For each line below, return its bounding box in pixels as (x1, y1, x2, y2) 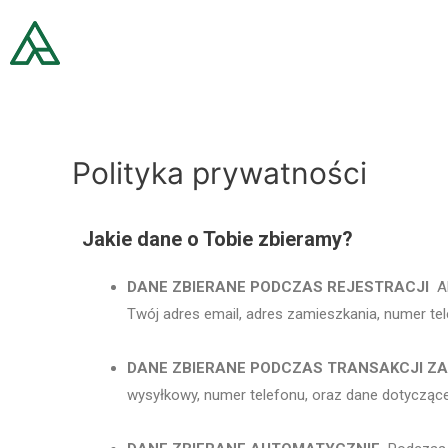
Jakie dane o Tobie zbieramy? (82, 226, 368, 251)
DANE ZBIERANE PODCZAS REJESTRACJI (127, 277, 429, 296)
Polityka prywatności (72, 155, 367, 191)
